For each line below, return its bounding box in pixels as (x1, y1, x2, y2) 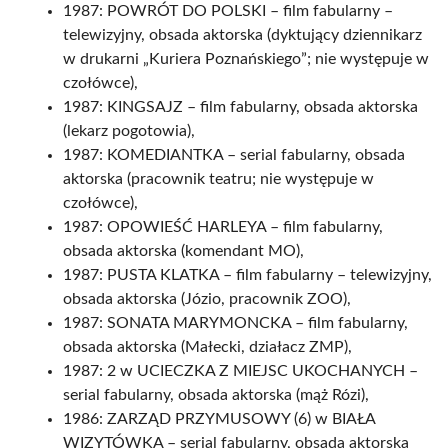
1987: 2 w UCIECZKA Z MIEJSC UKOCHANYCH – (63, 363, 418, 379)
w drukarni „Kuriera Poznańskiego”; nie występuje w (63, 51, 429, 67)
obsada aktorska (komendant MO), (63, 243, 304, 259)
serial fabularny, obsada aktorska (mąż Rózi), (63, 387, 369, 403)
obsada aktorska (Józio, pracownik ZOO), (63, 291, 351, 307)
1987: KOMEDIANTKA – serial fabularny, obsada (63, 147, 405, 163)
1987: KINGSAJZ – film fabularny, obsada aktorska (63, 99, 418, 115)
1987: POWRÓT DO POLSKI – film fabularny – (63, 3, 393, 19)
